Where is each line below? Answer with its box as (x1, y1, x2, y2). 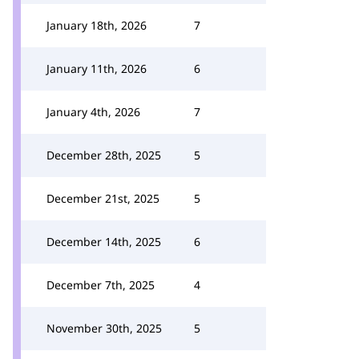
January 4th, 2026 (46, 104, 140, 119)
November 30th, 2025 (46, 321, 162, 336)
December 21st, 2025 (46, 191, 159, 206)
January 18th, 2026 (46, 18, 147, 33)
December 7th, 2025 (46, 277, 155, 292)
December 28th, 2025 (46, 147, 161, 163)
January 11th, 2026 (46, 61, 147, 76)
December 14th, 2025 (46, 234, 161, 249)
